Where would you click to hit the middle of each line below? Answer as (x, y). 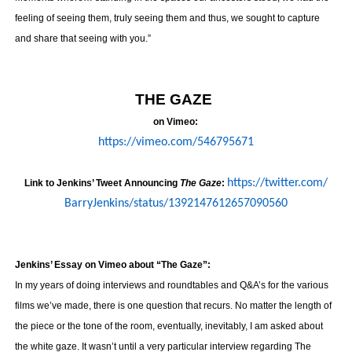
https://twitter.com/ (277, 183)
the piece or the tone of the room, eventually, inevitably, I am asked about (169, 326)
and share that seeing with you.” (82, 38)
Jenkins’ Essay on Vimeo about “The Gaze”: (112, 265)
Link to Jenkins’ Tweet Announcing (101, 183)
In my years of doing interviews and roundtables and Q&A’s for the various (171, 285)
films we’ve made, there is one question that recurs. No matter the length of (173, 306)
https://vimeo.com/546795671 (176, 142)
